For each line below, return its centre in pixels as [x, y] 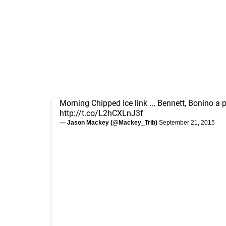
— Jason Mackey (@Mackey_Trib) [109, 122]
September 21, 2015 [187, 122]
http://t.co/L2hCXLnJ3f [101, 113]
